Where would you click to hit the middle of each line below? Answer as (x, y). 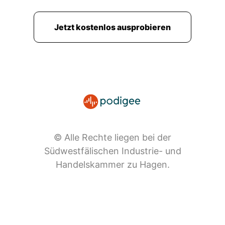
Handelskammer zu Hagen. (113, 164)
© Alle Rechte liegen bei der (113, 137)
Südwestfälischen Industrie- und (113, 151)
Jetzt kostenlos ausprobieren (113, 27)
